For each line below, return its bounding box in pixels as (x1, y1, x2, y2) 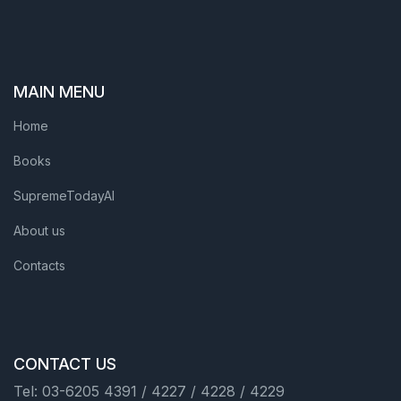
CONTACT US (13, 354, 116, 373)
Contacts (13, 258, 65, 273)
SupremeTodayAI (13, 188, 115, 203)
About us (13, 223, 65, 238)
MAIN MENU (13, 82, 105, 101)
